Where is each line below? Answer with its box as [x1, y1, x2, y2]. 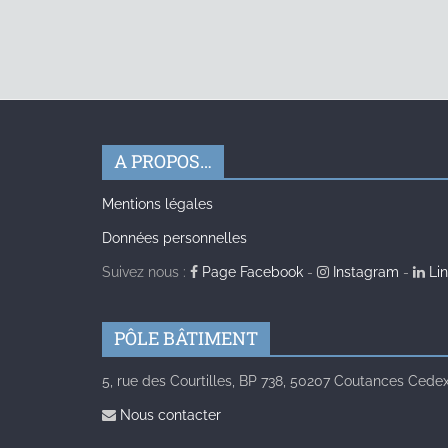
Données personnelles [102, 230, 247, 247]
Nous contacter [116, 407, 221, 424]
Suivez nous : [102, 264, 190, 281]
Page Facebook [198, 264, 303, 281]
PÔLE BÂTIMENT [114, 326, 258, 351]
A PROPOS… [114, 149, 212, 174]
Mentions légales [102, 196, 213, 213]
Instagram [329, 264, 399, 281]
